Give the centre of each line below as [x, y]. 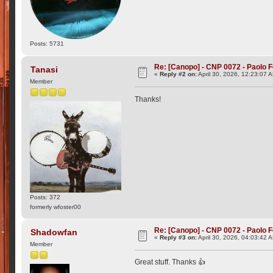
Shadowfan [54, 232]
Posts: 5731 [47, 44]
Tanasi [44, 70]
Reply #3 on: [179, 237]
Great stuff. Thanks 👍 [170, 262]
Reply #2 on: [179, 74]
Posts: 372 [45, 197]
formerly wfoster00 [56, 207]
